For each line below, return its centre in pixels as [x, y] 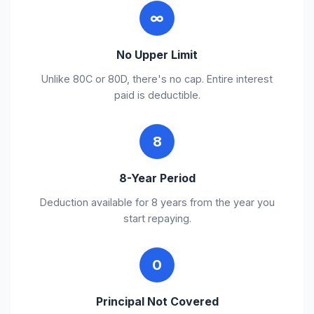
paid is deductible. [157, 95]
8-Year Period [157, 178]
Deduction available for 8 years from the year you [157, 202]
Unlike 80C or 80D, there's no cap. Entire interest [157, 79]
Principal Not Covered [157, 301]
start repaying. [157, 218]
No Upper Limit [157, 55]
